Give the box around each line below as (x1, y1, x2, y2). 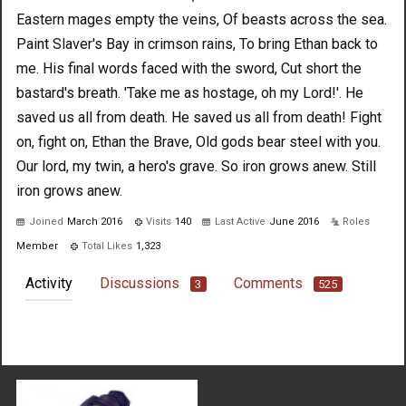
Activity (25, 275, 72, 293)
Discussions (100, 275, 179, 293)
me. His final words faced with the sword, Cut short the (16, 60, 362, 78)
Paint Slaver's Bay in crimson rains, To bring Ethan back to (16, 35, 378, 53)
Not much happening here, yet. (16, 315, 206, 333)
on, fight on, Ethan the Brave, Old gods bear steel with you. (16, 133, 381, 151)
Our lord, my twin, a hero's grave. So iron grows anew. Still (16, 158, 376, 176)
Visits (146, 216, 171, 228)
